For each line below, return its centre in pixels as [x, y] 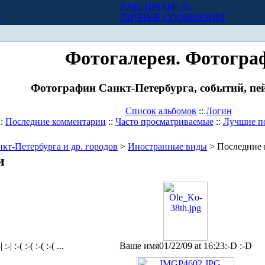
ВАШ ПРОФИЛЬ [156, 7]
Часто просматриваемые [164, 122]
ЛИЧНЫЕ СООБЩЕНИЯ [173, 17]
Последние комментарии [55, 122]
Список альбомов [161, 111]
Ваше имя [139, 246]
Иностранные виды [167, 147]
